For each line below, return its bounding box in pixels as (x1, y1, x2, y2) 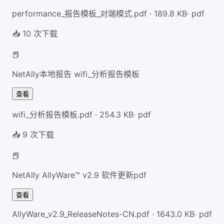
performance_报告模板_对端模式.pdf (12, 8, 147, 18)
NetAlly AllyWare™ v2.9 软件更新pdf (12, 169, 146, 180)
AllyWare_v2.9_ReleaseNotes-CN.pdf (12, 208, 149, 219)
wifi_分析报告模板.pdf (12, 109, 92, 119)
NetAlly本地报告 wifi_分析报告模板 (12, 68, 139, 79)
